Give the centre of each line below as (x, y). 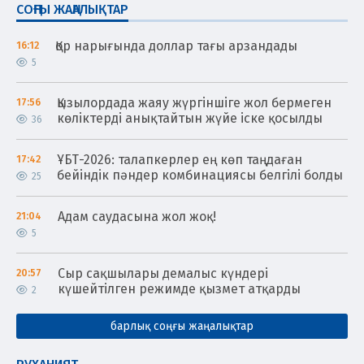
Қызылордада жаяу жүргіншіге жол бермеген (194, 102)
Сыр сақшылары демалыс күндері (163, 273)
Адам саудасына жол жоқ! (137, 216)
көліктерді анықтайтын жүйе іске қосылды (190, 118)
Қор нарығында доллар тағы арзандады (176, 45)
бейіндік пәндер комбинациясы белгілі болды (200, 175)
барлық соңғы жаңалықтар (182, 326)
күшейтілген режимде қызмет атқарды (179, 288)
